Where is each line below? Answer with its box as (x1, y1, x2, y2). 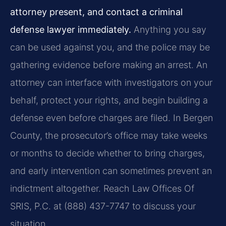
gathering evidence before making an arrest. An (10, 60, 207, 71)
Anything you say (131, 24, 206, 35)
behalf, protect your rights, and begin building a (10, 95, 208, 106)
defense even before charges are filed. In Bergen (10, 112, 213, 124)
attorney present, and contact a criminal (10, 7, 183, 18)
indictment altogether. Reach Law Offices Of (10, 183, 194, 194)
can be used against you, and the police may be (10, 42, 210, 53)
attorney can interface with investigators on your (10, 77, 212, 88)
